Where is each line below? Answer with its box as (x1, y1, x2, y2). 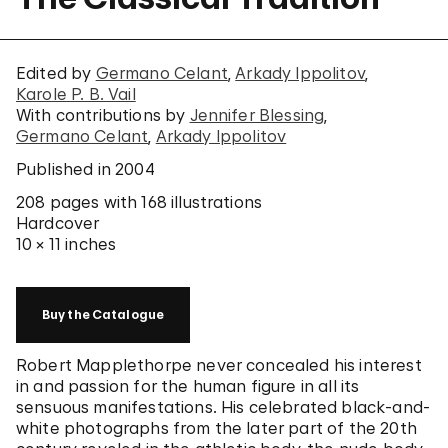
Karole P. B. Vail (16, 84, 136, 104)
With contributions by (16, 105, 190, 125)
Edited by (16, 63, 96, 83)
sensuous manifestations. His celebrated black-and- (16, 397, 431, 417)
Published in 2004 (16, 159, 155, 179)
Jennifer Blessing (189, 105, 325, 125)
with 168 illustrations (99, 192, 263, 212)
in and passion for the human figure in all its (16, 376, 360, 396)
